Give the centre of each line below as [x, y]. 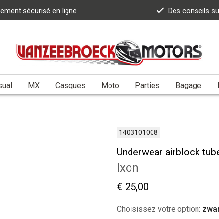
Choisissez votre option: [160, 209]
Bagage [188, 85]
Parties [147, 85]
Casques [70, 85]
